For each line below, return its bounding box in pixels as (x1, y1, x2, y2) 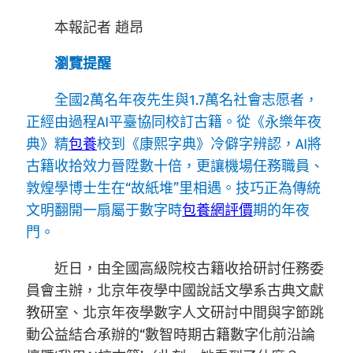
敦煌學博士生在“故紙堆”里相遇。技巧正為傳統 (26, 180, 321, 197)
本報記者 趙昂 (54, 19, 143, 36)
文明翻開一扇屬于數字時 (26, 202, 182, 219)
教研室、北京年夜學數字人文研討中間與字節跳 (26, 304, 324, 321)
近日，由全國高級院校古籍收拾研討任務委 (54, 260, 324, 277)
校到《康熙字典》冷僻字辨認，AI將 (97, 136, 321, 153)
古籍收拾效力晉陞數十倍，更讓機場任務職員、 (26, 158, 324, 175)
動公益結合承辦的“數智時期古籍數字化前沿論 (26, 326, 315, 344)
